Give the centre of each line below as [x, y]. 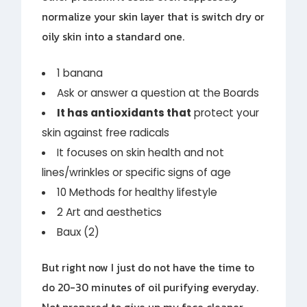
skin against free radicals [106, 132]
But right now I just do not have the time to [148, 267]
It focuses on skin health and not [140, 152]
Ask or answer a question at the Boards [158, 93]
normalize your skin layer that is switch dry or [153, 17]
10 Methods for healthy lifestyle [137, 192]
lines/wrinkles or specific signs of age [137, 172]
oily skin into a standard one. [113, 37]
